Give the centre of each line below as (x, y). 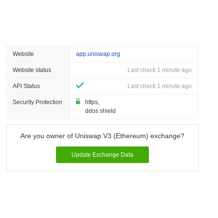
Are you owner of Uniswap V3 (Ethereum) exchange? (102, 136)
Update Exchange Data (102, 155)
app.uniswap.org (98, 54)
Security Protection (38, 102)
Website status (32, 70)
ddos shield (101, 111)
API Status (27, 86)
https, (92, 102)
